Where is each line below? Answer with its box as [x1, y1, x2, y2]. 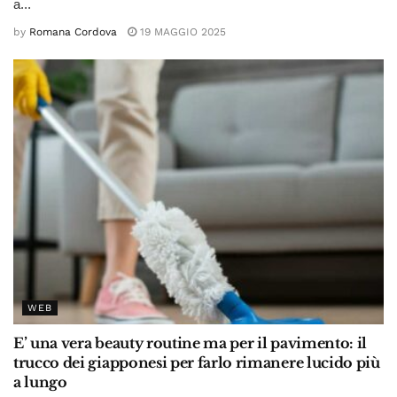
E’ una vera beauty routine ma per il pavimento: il [13, 333, 367, 352]
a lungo [13, 372, 67, 391]
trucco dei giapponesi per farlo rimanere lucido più [13, 353, 380, 371]
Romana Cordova [29, 25, 117, 38]
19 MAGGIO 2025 [136, 25, 226, 38]
